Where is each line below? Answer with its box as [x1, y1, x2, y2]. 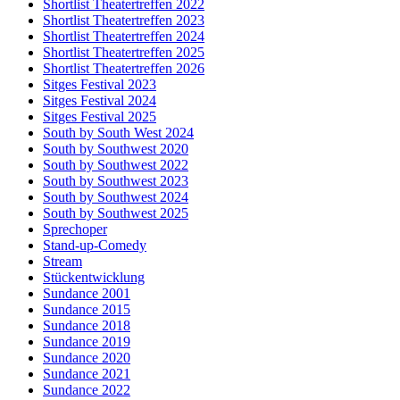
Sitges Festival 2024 [43, 92, 156, 108]
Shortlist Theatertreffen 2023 [43, 12, 204, 28]
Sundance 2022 [43, 381, 130, 397]
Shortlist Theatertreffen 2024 [43, 28, 204, 44]
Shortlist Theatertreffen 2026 [43, 60, 204, 76]
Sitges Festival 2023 [43, 76, 156, 92]
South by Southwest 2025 [43, 204, 188, 221]
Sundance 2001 [43, 285, 130, 301]
